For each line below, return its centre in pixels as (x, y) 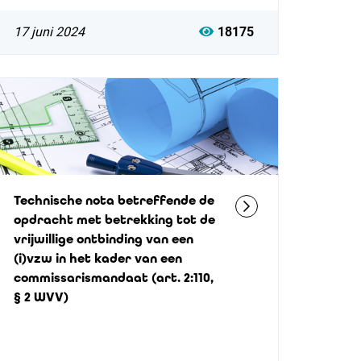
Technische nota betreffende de (114, 200)
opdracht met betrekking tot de (114, 220)
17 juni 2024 (49, 32)
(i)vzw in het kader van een (98, 258)
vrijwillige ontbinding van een (103, 239)
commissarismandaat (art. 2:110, (113, 278)
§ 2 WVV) (41, 297)
